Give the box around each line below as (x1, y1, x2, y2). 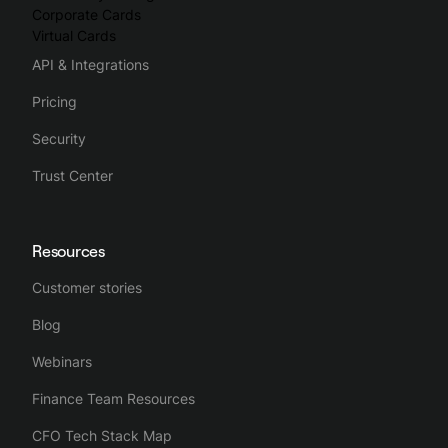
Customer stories (32, 279, 142, 296)
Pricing (32, 93, 77, 110)
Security (32, 130, 86, 147)
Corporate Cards (32, 6, 141, 23)
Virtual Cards (32, 27, 116, 44)
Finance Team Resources (32, 390, 195, 407)
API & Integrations (32, 56, 149, 73)
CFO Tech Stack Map (32, 427, 172, 444)
